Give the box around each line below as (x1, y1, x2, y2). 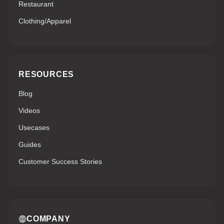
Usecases (18, 123, 49, 131)
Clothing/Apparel (18, 17, 71, 25)
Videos (18, 106, 40, 114)
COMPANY (26, 214, 70, 223)
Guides (18, 140, 41, 148)
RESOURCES (18, 70, 74, 78)
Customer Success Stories (18, 157, 102, 165)
